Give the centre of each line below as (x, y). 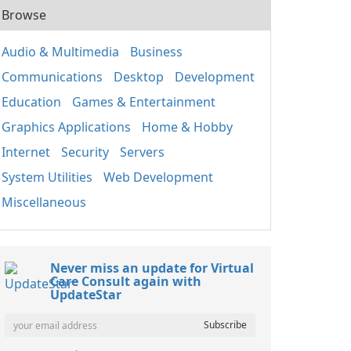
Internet (26, 152)
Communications (52, 77)
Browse (24, 15)
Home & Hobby (187, 127)
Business (156, 52)
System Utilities (47, 177)
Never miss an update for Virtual (152, 268)
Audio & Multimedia (60, 52)
